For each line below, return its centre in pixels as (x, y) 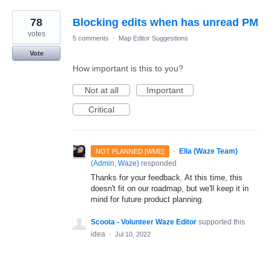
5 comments (91, 38)
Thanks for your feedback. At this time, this (167, 177)
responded (158, 163)
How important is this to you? (128, 68)
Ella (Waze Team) (208, 151)
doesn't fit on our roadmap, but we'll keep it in (170, 188)
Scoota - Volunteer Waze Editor (144, 222)
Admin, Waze (115, 163)
